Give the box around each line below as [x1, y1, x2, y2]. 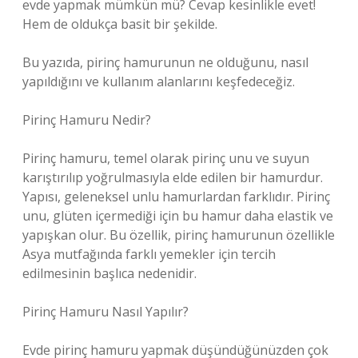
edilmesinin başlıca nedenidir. [22, 265, 197, 282]
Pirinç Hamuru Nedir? [22, 111, 151, 129]
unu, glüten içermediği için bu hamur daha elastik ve [22, 207, 333, 225]
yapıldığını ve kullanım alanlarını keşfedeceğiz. [22, 73, 295, 90]
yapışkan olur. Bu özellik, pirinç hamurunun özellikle [22, 226, 335, 244]
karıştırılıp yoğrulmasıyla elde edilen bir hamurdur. [22, 169, 323, 186]
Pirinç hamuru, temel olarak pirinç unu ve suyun [22, 149, 309, 167]
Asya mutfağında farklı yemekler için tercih [22, 245, 276, 263]
